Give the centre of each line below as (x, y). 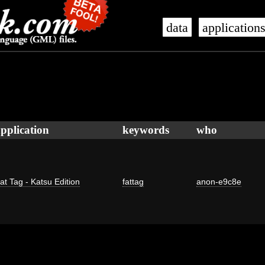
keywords (146, 130)
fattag (133, 182)
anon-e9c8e (219, 182)
